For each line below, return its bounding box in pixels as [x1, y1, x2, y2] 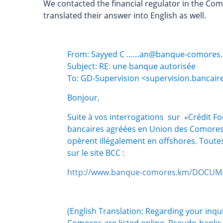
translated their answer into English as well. [43, 10, 206, 21]
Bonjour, [67, 92, 100, 103]
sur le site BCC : [67, 147, 126, 158]
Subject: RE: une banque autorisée [67, 61, 196, 72]
